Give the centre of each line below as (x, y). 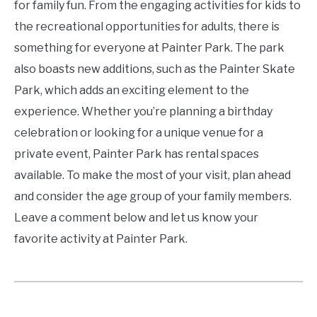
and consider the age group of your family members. (153, 197)
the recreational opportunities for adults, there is (147, 27)
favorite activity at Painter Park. (101, 239)
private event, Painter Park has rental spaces (137, 154)
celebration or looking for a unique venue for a (139, 133)
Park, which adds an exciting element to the (132, 91)
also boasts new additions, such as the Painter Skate (155, 69)
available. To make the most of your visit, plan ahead (152, 175)
